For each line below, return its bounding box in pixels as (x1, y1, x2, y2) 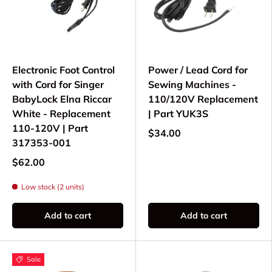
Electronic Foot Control (12, 64, 115, 76)
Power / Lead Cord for (148, 64, 248, 76)
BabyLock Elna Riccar (12, 93, 112, 106)
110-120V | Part (12, 122, 88, 135)
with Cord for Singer (12, 78, 104, 91)
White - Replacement (12, 107, 110, 120)
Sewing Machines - (148, 78, 236, 91)
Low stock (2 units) (21, 182, 84, 192)
